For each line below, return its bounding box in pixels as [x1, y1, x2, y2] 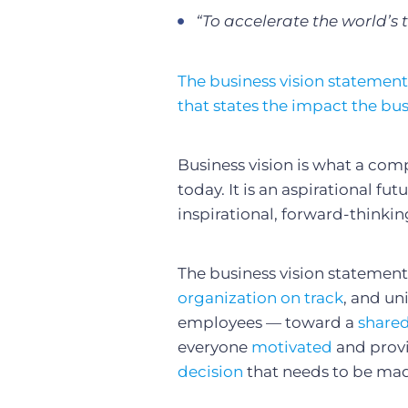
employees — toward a [178, 313, 358, 332]
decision [178, 362, 243, 382]
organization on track [178, 289, 343, 308]
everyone [178, 338, 251, 357]
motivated [251, 338, 332, 357]
